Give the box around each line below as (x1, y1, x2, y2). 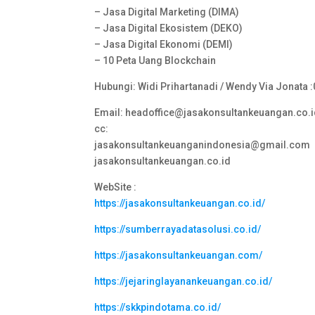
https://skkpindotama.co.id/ (94, 302, 221, 314)
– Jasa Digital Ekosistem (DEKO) (94, 22, 243, 34)
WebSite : (94, 181, 137, 193)
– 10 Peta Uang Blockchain (94, 55, 217, 67)
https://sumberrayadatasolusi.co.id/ (94, 224, 262, 236)
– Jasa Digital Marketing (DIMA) (94, 6, 240, 18)
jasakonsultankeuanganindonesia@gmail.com (94, 139, 311, 151)
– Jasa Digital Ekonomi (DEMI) (94, 39, 233, 51)
